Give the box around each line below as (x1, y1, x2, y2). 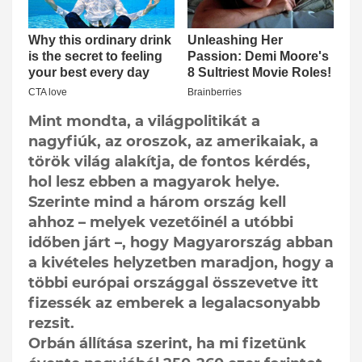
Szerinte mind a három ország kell (28, 193, 286, 212)
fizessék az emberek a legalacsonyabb (28, 294, 320, 313)
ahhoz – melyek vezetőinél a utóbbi (28, 213, 293, 232)
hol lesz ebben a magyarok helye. (28, 173, 280, 192)
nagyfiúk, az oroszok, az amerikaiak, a (28, 133, 318, 151)
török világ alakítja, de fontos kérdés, (28, 153, 310, 171)
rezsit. (28, 314, 74, 333)
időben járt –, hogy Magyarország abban (28, 234, 333, 252)
